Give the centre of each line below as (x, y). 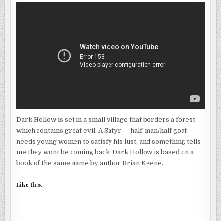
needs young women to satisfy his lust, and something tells (109, 141)
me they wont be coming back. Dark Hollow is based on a (105, 152)
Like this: (30, 184)
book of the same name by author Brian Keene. (90, 163)
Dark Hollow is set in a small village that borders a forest (106, 119)
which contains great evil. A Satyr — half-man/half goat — (106, 130)
